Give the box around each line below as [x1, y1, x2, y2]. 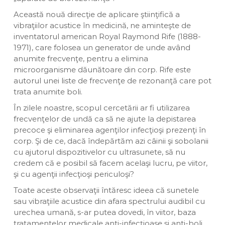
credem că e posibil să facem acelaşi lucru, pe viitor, [13, 158, 207, 168]
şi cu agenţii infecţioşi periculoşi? [13, 169, 134, 179]
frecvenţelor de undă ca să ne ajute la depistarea [13, 114, 196, 124]
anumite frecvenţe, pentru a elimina [13, 54, 148, 63]
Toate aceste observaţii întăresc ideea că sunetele [13, 185, 199, 195]
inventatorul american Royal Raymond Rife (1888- [13, 32, 201, 41]
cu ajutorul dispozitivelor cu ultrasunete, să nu [13, 147, 185, 157]
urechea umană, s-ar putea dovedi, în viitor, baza [13, 207, 196, 217]
